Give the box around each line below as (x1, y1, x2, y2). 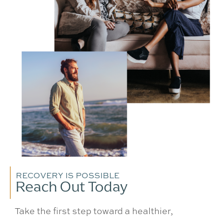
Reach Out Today (16, 178, 128, 196)
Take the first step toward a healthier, (15, 205, 173, 217)
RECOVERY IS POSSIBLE (16, 170, 119, 181)
